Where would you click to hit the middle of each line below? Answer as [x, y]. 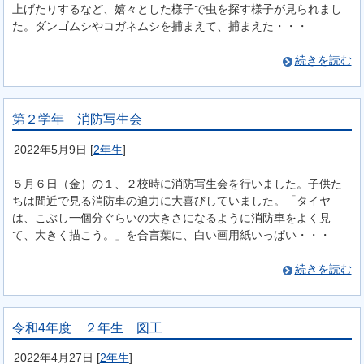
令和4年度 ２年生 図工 [88, 327]
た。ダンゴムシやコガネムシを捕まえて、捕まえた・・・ [160, 26]
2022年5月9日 [50, 149]
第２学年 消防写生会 [78, 119]
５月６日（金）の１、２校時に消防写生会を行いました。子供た [178, 183]
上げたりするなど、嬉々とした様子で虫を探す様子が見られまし [178, 9]
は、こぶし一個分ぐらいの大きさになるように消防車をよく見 [172, 217]
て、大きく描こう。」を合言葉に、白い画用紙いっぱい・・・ [172, 234]
